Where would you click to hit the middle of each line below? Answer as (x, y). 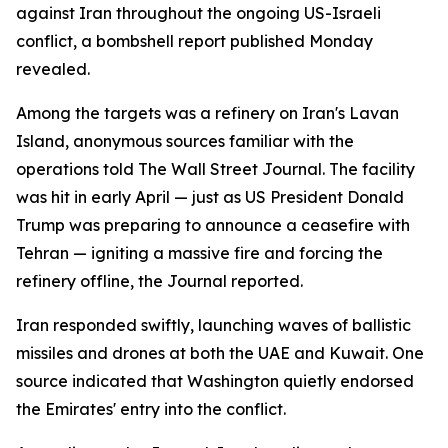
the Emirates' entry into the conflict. (151, 409)
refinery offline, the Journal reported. (159, 281)
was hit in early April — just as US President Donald (210, 197)
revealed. (53, 69)
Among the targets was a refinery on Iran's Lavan (207, 113)
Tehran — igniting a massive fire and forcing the (199, 253)
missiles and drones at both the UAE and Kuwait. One (220, 353)
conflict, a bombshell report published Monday (194, 41)
